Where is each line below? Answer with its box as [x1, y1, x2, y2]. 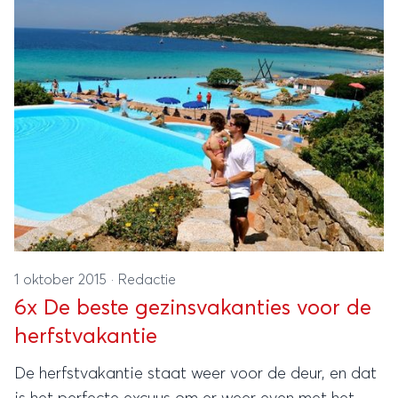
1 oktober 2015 [14, 273, 111, 287]
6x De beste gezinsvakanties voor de [14, 298, 371, 319]
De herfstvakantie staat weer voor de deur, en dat [14, 366, 377, 382]
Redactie [118, 273, 176, 287]
